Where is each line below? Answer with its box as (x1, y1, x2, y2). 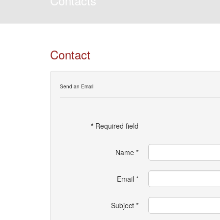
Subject (111, 200, 134, 210)
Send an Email (60, 83, 93, 90)
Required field (93, 121, 138, 131)
